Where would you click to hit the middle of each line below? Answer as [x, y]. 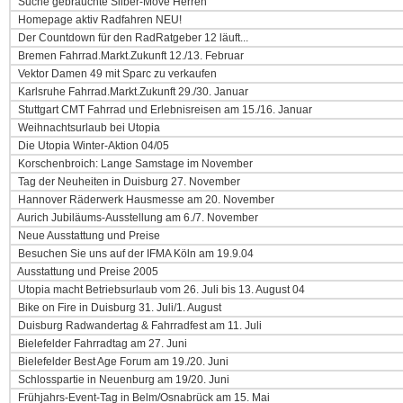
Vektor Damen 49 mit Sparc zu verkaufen [116, 74]
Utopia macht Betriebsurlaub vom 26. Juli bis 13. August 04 [160, 290]
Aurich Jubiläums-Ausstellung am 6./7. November [137, 218]
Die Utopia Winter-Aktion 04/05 [92, 146]
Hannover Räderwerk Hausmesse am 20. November [145, 200]
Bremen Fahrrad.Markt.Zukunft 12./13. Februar [130, 56]
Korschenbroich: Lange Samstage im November [134, 164]
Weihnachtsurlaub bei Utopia [88, 128]
